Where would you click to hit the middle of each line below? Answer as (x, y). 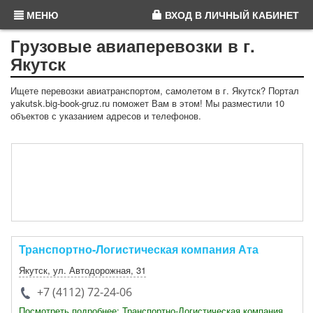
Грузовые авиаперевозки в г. (133, 45)
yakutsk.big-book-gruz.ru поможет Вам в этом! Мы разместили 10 (147, 103)
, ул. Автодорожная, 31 (97, 270)
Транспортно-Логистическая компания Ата (139, 249)
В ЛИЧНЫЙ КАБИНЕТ (246, 15)
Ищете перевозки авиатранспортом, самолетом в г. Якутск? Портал (155, 90)
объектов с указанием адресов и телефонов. (106, 116)
